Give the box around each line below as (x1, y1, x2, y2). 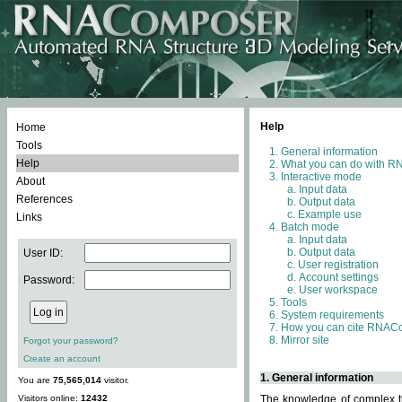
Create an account (23, 354, 100, 363)
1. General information (260, 371, 373, 384)
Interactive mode (281, 170, 362, 183)
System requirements (281, 309, 384, 321)
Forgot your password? (23, 336, 118, 345)
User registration (298, 258, 379, 271)
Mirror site (281, 334, 329, 346)
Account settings (299, 271, 379, 284)
